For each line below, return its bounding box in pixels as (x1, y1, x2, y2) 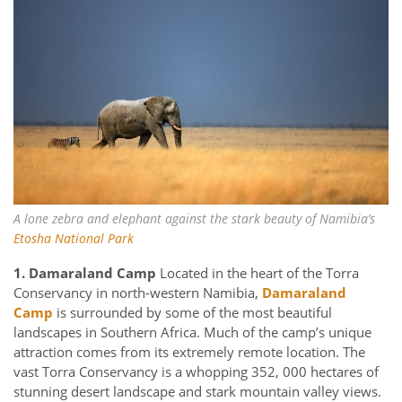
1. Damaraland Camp (13, 263, 156, 282)
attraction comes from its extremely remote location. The (13, 342, 365, 361)
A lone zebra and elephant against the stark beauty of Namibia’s (13, 209, 375, 227)
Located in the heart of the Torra (156, 263, 359, 282)
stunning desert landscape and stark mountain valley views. (13, 381, 381, 400)
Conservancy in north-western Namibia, (13, 283, 262, 301)
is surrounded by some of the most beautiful (53, 302, 332, 321)
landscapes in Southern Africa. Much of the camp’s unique (13, 322, 371, 341)
